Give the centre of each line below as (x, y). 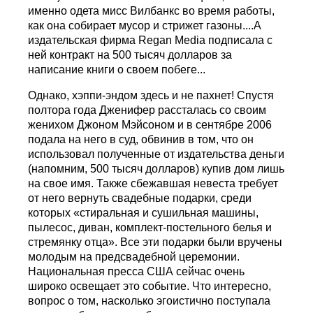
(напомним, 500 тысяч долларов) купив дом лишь (156, 169)
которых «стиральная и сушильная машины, (144, 213)
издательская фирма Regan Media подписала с (151, 41)
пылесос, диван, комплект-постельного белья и (150, 228)
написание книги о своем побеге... (117, 70)
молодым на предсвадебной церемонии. (134, 257)
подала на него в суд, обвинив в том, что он (141, 140)
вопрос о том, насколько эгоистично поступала (150, 301)
